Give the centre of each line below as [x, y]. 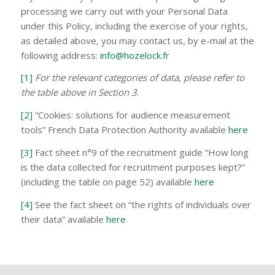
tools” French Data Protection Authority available [124, 130]
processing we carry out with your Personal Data [124, 11]
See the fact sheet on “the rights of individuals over [141, 204]
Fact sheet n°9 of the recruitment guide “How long [140, 152]
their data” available [63, 219]
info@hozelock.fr [134, 55]
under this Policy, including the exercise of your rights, [134, 25]
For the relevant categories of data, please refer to [139, 78]
